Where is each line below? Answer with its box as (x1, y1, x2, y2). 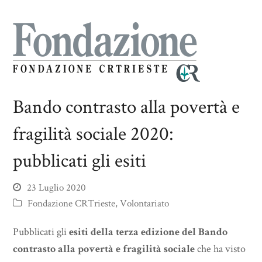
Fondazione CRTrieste (27, 197, 116, 210)
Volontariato (120, 197, 170, 210)
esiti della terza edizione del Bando (69, 225, 228, 239)
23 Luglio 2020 (27, 181, 87, 194)
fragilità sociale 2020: (13, 121, 174, 147)
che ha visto (195, 242, 246, 256)
